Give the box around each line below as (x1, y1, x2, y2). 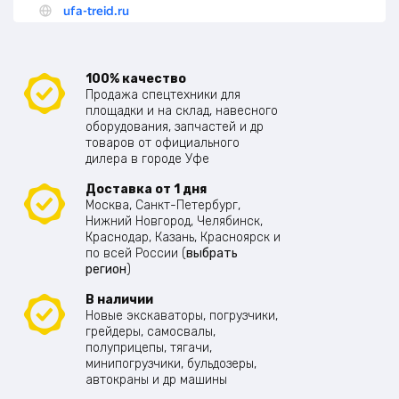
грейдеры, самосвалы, (85, 323, 216, 339)
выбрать (186, 245, 238, 261)
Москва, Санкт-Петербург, (85, 197, 240, 213)
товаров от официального (85, 134, 240, 151)
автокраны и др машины (85, 371, 227, 387)
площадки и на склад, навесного (85, 102, 278, 118)
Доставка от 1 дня (85, 181, 207, 197)
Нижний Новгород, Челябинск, (85, 213, 263, 229)
